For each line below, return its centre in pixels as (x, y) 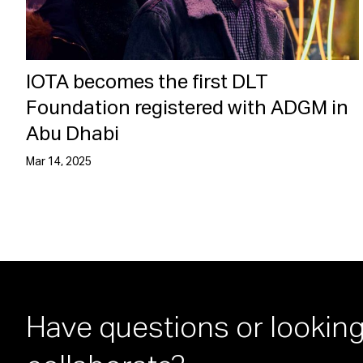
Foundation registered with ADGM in (187, 109)
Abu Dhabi (73, 135)
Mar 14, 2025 (59, 162)
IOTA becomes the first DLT (147, 83)
